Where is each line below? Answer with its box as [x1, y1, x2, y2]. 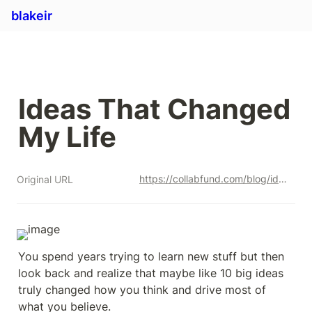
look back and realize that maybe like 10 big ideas [18, 266, 283, 280]
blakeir [11, 8, 52, 23]
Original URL [17, 173, 73, 185]
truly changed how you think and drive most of [18, 283, 266, 297]
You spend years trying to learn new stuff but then [18, 249, 284, 263]
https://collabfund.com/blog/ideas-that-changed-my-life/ [279, 173, 287, 185]
